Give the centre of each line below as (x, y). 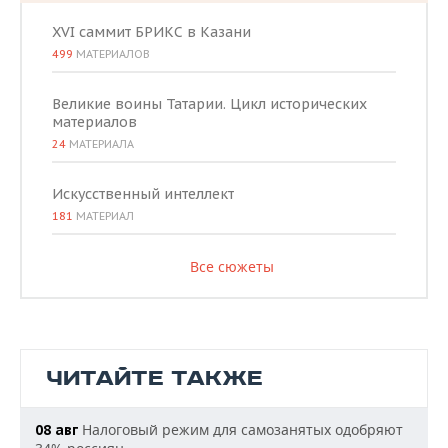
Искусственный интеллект (143, 194)
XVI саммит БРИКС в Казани (151, 32)
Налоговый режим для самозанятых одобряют (240, 429)
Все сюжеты (231, 266)
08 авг (56, 430)
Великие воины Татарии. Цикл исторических (209, 104)
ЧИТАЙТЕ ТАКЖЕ (154, 378)
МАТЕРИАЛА (100, 144)
